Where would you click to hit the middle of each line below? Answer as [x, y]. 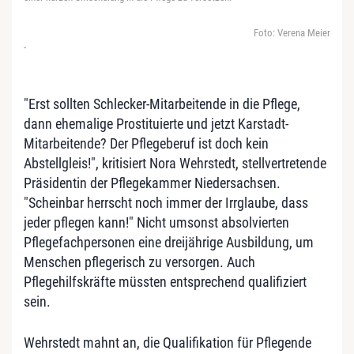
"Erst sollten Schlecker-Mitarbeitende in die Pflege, [162, 104]
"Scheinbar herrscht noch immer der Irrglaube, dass [166, 203]
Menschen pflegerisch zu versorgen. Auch [139, 262]
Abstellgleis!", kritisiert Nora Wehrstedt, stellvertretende [175, 163]
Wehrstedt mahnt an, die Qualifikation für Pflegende [168, 343]
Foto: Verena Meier [292, 33]
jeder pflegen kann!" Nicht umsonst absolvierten [156, 222]
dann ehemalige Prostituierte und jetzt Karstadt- [156, 124]
